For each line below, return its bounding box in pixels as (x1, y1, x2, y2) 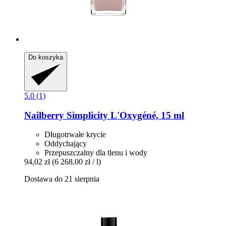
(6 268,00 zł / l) (52, 157, 101, 166)
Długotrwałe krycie (44, 130, 106, 139)
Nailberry (24, 109, 64, 121)
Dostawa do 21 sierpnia (24, 175, 99, 184)
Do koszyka (28, 53, 63, 61)
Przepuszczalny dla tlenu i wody (44, 148, 147, 157)
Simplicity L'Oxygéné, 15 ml (64, 109, 184, 121)
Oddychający (44, 139, 87, 148)
